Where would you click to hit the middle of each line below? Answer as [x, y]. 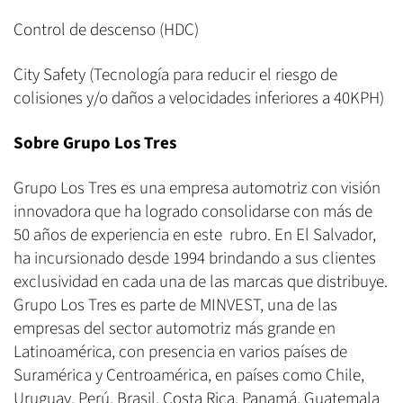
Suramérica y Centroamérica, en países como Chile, [189, 375]
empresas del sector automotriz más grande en [175, 328]
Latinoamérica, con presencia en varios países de [180, 352]
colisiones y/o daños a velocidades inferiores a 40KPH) [199, 98]
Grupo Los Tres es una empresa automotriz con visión [197, 188]
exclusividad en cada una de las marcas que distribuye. [201, 282]
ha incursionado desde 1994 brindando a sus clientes [195, 258]
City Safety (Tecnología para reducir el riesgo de [175, 75]
